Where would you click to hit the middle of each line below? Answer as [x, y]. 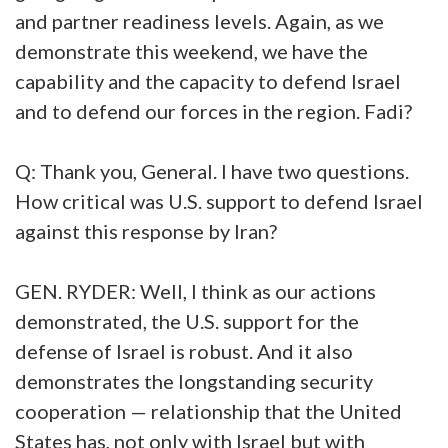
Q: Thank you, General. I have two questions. [212, 170]
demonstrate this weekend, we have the [191, 50]
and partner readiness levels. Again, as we [199, 20]
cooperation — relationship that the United [208, 410]
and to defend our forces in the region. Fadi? [215, 110]
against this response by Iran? [148, 230]
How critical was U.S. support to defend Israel [219, 200]
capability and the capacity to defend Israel [208, 80]
